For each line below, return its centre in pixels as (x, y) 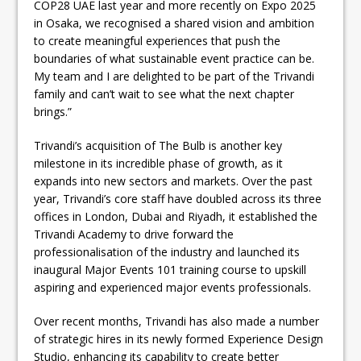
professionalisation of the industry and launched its (167, 251)
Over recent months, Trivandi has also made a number (177, 321)
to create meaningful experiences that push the (158, 40)
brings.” (53, 111)
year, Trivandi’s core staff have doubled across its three (178, 198)
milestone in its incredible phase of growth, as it (159, 163)
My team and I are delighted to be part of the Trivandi (174, 76)
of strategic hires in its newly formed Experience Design (179, 338)
